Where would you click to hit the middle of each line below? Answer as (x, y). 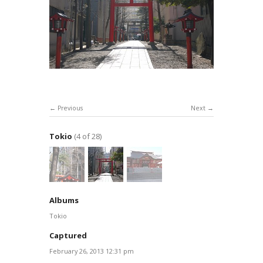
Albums (64, 200)
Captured (68, 236)
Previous (70, 108)
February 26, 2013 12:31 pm (92, 251)
